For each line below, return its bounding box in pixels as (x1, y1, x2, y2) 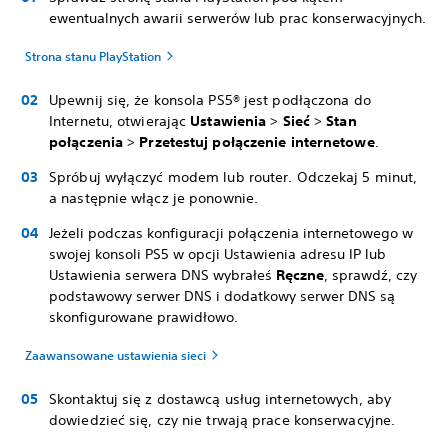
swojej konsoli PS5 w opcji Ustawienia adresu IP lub (49, 245, 386, 263)
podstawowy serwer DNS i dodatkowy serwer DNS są (49, 287, 395, 305)
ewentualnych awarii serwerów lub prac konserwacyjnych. (49, 9, 426, 27)
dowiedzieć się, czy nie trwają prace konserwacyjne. (49, 411, 396, 429)
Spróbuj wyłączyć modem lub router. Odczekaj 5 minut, (49, 168, 418, 186)
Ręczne (276, 266, 324, 284)
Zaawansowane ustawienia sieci (25, 347, 206, 363)
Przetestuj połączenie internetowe (139, 133, 375, 151)
